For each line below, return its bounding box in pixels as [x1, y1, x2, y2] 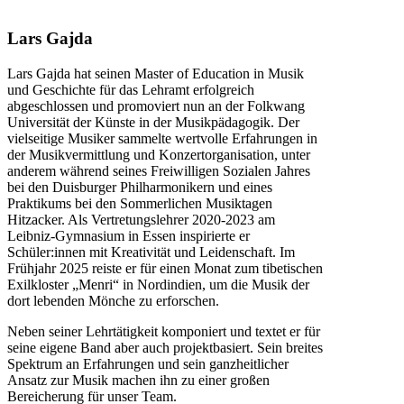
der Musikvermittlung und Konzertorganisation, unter [7, 146, 310, 162]
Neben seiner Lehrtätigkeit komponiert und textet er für [7, 323, 320, 339]
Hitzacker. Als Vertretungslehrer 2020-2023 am [7, 211, 275, 227]
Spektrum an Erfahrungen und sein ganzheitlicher [7, 355, 289, 372]
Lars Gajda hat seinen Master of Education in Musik [7, 65, 304, 81]
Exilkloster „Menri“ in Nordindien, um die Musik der [7, 276, 309, 292]
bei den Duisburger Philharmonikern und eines [7, 179, 272, 195]
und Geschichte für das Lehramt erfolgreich [7, 81, 254, 97]
